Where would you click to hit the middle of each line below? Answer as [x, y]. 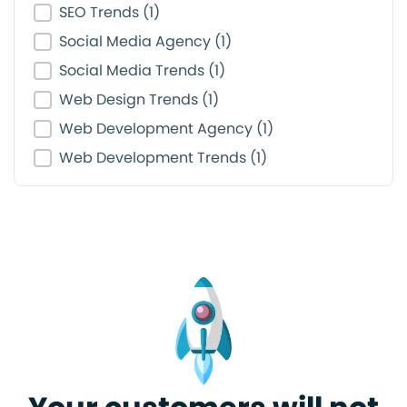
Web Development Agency [157, 128]
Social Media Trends [133, 70]
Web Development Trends [154, 157]
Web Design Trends [130, 99]
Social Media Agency [136, 41]
